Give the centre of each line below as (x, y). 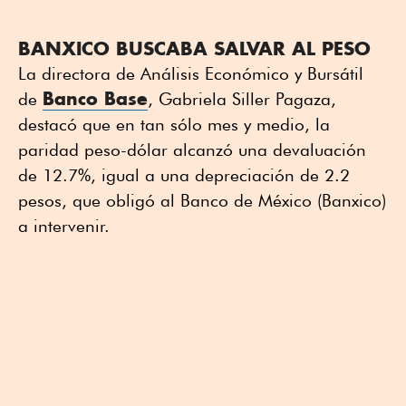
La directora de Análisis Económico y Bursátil (191, 74)
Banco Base (95, 99)
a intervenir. (64, 226)
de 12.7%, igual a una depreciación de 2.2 (184, 175)
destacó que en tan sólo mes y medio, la (174, 125)
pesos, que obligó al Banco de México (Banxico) (202, 201)
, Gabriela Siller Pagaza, (242, 99)
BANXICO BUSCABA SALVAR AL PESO (194, 48)
